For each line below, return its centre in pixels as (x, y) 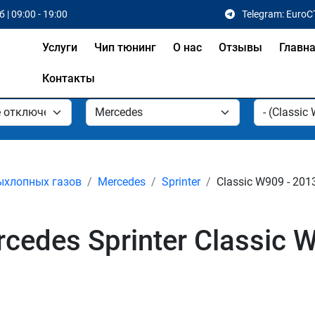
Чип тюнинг (126, 47)
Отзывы (241, 47)
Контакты (69, 78)
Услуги (60, 47)
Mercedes (122, 182)
